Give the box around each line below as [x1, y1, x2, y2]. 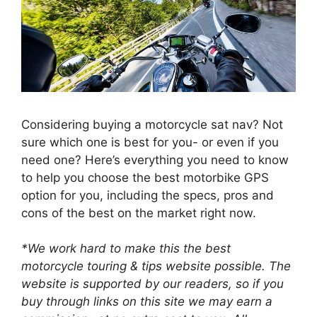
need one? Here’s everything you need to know [21, 152, 289, 167]
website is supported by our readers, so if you [21, 277, 284, 292]
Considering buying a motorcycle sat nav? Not [21, 117, 283, 132]
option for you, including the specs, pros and [21, 188, 274, 202]
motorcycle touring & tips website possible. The [21, 259, 291, 274]
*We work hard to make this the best [21, 241, 231, 256]
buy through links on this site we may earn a [21, 294, 272, 309]
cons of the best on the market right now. [21, 205, 256, 220]
